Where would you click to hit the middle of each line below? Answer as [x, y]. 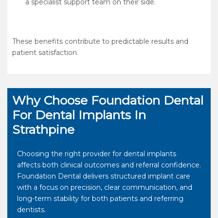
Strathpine [43, 130]
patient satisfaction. [45, 53]
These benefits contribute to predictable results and [100, 42]
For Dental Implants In [79, 115]
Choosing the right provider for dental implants [97, 154]
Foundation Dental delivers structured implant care [104, 176]
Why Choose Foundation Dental [108, 100]
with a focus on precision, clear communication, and [105, 188]
